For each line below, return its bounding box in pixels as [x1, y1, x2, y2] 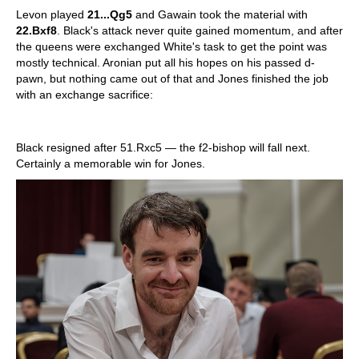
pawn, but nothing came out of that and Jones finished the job [16, 72, 329, 86]
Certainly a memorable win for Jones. [16, 157, 205, 171]
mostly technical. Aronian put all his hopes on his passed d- [16, 56, 315, 70]
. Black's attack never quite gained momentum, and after [57, 24, 343, 38]
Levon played [16, 8, 87, 22]
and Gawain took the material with [132, 8, 308, 22]
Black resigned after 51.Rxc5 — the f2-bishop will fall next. [16, 141, 310, 155]
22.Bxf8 [16, 24, 57, 38]
